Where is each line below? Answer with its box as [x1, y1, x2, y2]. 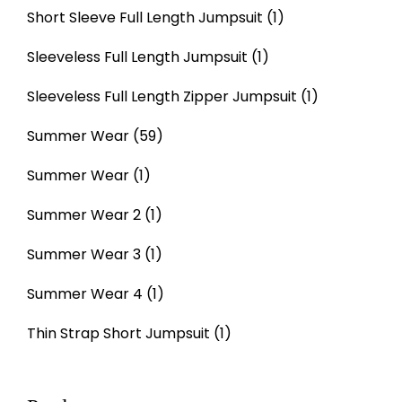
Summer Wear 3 [27, 243, 141, 265]
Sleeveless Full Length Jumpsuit [27, 46, 248, 67]
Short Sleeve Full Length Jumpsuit [27, 6, 263, 28]
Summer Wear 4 [27, 283, 143, 304]
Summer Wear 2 [27, 204, 141, 225]
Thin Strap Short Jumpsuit [27, 322, 210, 344]
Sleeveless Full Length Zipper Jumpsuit [27, 85, 297, 107]
